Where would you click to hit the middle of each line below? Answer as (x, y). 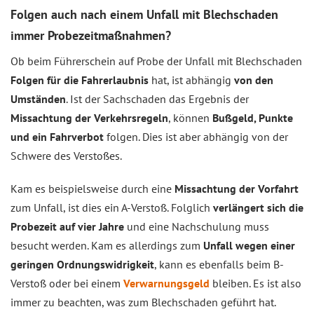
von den (254, 80)
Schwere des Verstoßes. (66, 156)
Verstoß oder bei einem (67, 283)
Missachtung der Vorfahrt (237, 189)
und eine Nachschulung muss (197, 226)
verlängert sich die (258, 207)
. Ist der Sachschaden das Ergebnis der (157, 99)
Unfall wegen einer (248, 245)
